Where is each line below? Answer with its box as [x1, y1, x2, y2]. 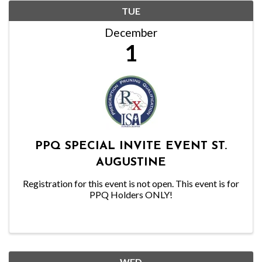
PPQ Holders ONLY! [89, 188, 173, 200]
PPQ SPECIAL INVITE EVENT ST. [35, 140, 227, 152]
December [105, 25, 157, 39]
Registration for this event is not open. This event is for [23, 177, 239, 189]
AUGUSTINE [96, 156, 166, 168]
